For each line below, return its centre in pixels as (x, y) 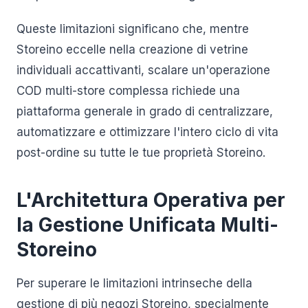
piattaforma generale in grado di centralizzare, (145, 111)
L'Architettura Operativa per (151, 200)
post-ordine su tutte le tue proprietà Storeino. (141, 153)
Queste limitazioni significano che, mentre (133, 29)
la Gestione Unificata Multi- (147, 225)
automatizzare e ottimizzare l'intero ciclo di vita (147, 132)
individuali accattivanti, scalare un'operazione (143, 70)
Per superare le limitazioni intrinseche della (134, 283)
